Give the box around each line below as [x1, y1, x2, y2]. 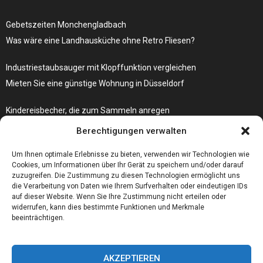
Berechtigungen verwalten [76, 126, 187, 136]
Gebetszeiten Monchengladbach [6, 19, 126, 29]
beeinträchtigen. [12, 214, 65, 222]
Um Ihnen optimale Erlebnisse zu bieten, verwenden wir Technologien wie [12, 150, 249, 159]
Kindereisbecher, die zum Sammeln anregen [6, 105, 170, 115]
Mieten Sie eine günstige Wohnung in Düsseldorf [6, 78, 184, 88]
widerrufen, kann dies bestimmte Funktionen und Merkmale [12, 203, 204, 211]
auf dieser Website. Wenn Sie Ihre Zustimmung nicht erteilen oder [12, 193, 226, 201]
